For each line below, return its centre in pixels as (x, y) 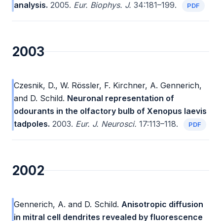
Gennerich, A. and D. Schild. (66, 204)
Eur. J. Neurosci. (106, 124)
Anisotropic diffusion (162, 204)
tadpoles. (32, 124)
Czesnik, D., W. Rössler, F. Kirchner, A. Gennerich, (108, 86)
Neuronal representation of (121, 98)
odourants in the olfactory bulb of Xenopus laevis (110, 111)
